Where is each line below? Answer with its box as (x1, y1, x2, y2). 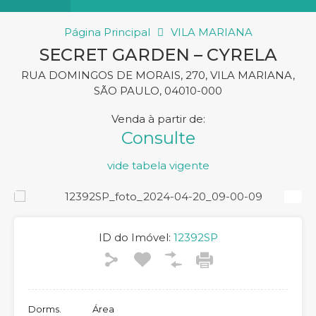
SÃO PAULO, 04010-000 (94, 84, 222, 97)
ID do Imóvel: (98, 231, 171, 244)
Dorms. (28, 303, 61, 315)
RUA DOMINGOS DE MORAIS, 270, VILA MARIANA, (21, 68, 295, 82)
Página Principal (63, 25, 150, 39)
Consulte (121, 128, 195, 148)
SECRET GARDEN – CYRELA (39, 44, 277, 65)
